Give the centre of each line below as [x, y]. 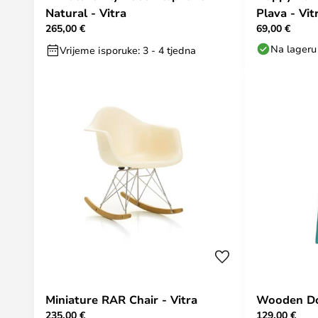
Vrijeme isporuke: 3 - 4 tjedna [128, 50]
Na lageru [294, 49]
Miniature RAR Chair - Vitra [121, 300]
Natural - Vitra [86, 13]
